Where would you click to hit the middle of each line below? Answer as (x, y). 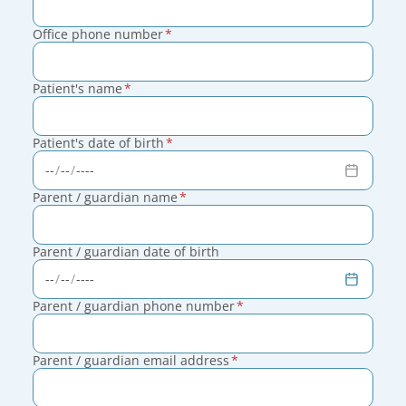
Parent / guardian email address (131, 360)
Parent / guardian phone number (134, 306)
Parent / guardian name (105, 197)
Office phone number (98, 34)
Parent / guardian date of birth (126, 251)
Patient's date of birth (98, 143)
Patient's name (77, 88)
